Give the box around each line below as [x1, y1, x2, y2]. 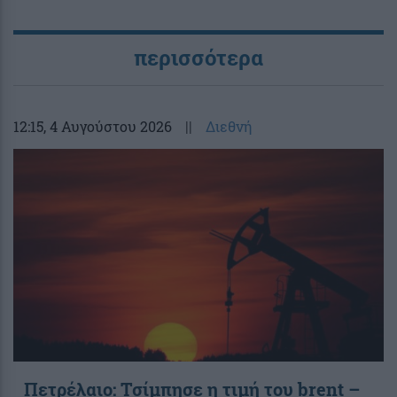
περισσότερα [134, 43, 263, 73]
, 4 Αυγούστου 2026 [43, 117, 172, 136]
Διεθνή [206, 117, 252, 136]
